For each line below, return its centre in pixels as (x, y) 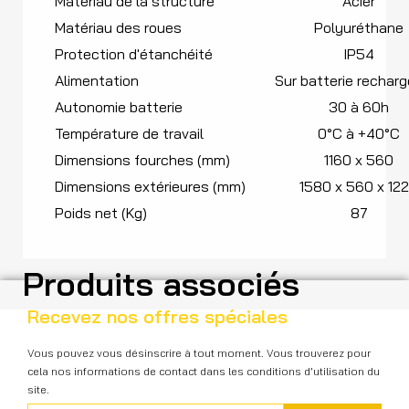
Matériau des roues (118, 27)
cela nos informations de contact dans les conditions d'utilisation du (204, 371)
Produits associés (161, 283)
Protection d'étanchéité (134, 53)
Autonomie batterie (119, 106)
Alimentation (97, 80)
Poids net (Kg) (101, 212)
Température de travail (129, 133)
